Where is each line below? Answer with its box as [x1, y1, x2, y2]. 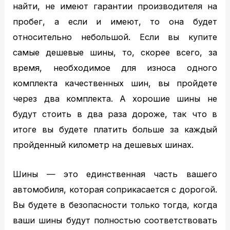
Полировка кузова [37, 86, 116, 97]
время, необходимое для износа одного [13, 63, 217, 73]
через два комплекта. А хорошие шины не [13, 93, 217, 104]
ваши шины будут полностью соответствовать [13, 215, 217, 225]
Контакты [25, 194, 66, 205]
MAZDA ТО [37, 9, 83, 20]
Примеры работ [37, 132, 106, 143]
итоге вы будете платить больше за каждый [13, 124, 217, 135]
